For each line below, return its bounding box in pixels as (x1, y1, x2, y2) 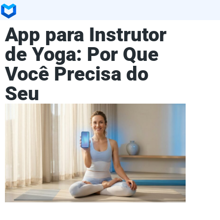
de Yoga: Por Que (5, 42, 159, 66)
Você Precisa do (5, 62, 148, 85)
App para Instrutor (5, 23, 166, 46)
